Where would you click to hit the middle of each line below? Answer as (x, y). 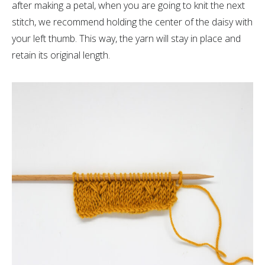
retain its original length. (61, 55)
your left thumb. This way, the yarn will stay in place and (126, 38)
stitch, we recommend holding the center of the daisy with (132, 22)
